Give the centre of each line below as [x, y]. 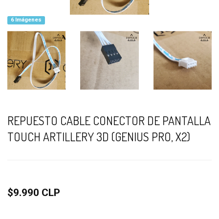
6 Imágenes [26, 20]
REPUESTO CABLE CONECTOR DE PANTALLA [109, 120]
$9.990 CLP [34, 192]
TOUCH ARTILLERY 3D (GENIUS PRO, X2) [99, 136]
